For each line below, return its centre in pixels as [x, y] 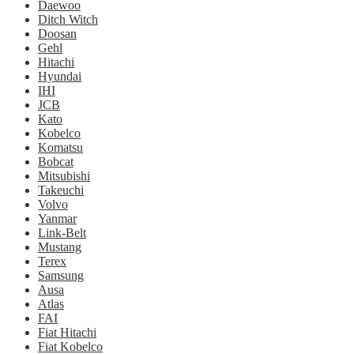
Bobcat [56, 162]
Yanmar [57, 218]
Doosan [57, 34]
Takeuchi [61, 190]
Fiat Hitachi [67, 332]
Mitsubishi [64, 176]
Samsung [61, 275]
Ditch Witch [68, 19]
